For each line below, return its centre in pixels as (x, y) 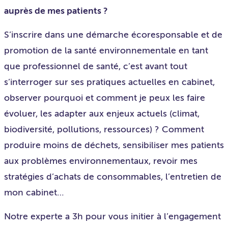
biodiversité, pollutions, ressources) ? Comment (104, 129)
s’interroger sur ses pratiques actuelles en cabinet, (109, 82)
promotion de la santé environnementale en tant (106, 50)
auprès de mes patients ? (56, 11)
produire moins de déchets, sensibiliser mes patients (114, 145)
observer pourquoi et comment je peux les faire (105, 98)
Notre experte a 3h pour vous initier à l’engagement (112, 216)
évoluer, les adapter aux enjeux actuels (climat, (102, 113)
